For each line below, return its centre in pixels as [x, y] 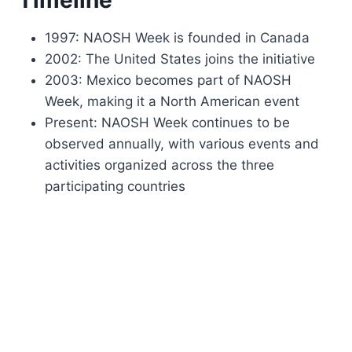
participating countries [115, 186]
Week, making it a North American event [172, 101]
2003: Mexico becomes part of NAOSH [169, 80]
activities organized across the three [160, 165]
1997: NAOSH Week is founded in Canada [178, 37]
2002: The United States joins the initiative [180, 59]
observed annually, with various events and [182, 143]
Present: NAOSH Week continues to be [168, 122]
